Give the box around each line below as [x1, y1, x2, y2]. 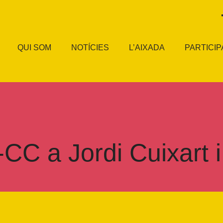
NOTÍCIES [71, 43, 110, 52]
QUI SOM [17, 43, 52, 52]
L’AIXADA [129, 43, 165, 52]
